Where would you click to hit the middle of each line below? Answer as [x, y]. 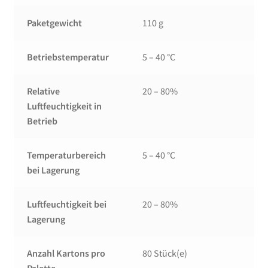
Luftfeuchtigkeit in [65, 106]
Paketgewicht [55, 23]
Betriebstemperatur [68, 57]
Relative [44, 91]
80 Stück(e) [165, 253]
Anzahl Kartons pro [66, 253]
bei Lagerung [54, 170]
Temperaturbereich [67, 155]
